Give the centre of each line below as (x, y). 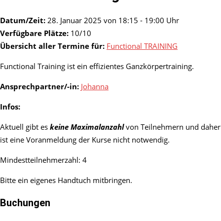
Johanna (95, 87)
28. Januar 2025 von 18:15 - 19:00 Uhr (112, 20)
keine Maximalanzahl (87, 127)
